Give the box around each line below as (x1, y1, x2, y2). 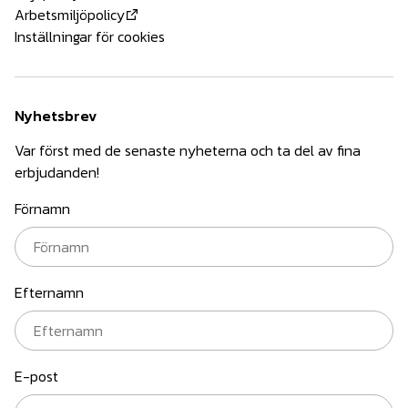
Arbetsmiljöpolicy (15, 3, 125, 25)
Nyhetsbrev (15, 104, 97, 127)
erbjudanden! (15, 160, 99, 183)
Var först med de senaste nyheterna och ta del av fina (15, 138, 361, 161)
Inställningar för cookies (15, 25, 165, 47)
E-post (15, 364, 58, 387)
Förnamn (15, 197, 70, 219)
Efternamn (15, 280, 84, 303)
